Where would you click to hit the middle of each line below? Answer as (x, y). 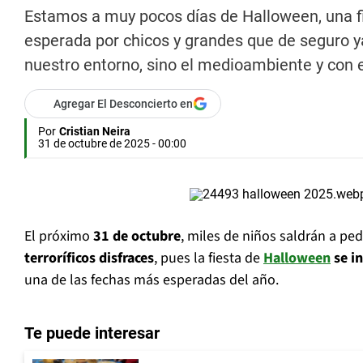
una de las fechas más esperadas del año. (152, 280)
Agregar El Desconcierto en (123, 104)
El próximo (59, 237)
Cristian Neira (95, 132)
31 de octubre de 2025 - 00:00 (112, 144)
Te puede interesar (92, 333)
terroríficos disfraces (89, 258)
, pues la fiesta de (209, 258)
